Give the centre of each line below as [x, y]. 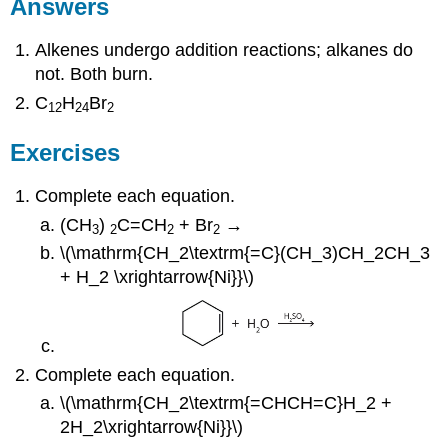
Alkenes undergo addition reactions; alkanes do [224, 50]
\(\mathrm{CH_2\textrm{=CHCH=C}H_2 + [225, 403]
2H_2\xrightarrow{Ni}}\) [151, 427]
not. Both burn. [94, 74]
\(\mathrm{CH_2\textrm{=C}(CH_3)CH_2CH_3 [244, 253]
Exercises [65, 152]
